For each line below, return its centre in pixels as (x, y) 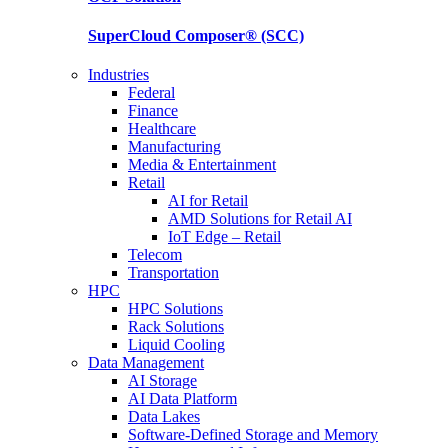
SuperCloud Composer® (172, 35)
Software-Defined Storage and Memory (253, 435)
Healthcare (162, 129)
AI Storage (162, 381)
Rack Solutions (176, 327)
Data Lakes (164, 417)
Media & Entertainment (202, 165)
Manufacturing (174, 147)
